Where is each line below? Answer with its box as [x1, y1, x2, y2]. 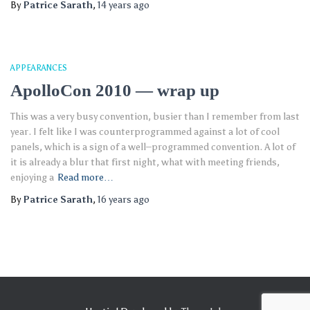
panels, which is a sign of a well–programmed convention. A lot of [10, 141, 295, 153]
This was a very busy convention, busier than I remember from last [10, 111, 300, 122]
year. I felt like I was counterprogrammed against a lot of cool [10, 126, 280, 138]
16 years [98, 194, 131, 206]
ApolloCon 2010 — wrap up [10, 81, 219, 100]
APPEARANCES [10, 63, 67, 73]
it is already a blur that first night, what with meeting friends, [10, 156, 280, 168]
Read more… [57, 172, 113, 183]
